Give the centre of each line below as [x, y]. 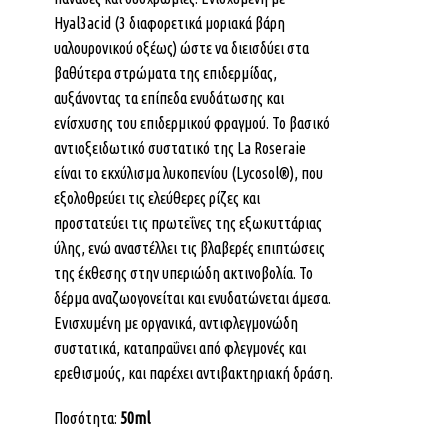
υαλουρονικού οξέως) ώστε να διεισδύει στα [181, 47]
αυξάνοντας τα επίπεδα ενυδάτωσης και [169, 97]
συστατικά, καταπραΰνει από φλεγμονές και [180, 347]
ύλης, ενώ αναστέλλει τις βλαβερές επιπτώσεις [189, 247]
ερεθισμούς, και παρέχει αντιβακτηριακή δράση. [193, 372]
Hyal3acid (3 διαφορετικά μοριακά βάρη [169, 22]
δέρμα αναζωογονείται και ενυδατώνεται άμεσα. [192, 297]
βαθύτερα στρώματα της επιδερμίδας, [165, 72]
